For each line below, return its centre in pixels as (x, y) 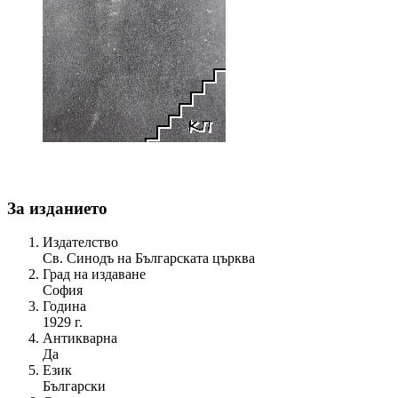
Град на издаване (94, 275)
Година (64, 306)
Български (74, 386)
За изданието (57, 208)
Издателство (80, 243)
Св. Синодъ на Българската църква (149, 259)
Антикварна (80, 338)
